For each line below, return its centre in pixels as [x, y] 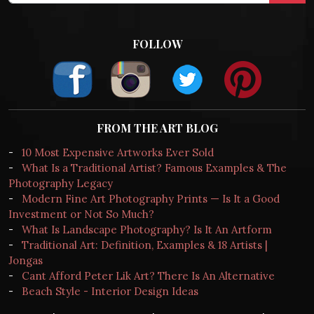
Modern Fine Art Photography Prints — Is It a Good [151, 199]
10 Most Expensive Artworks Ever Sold [118, 153]
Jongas [26, 261]
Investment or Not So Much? [81, 214]
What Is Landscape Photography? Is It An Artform [147, 230]
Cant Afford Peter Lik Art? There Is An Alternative [148, 276]
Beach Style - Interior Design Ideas [110, 292]
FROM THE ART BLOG [157, 128]
